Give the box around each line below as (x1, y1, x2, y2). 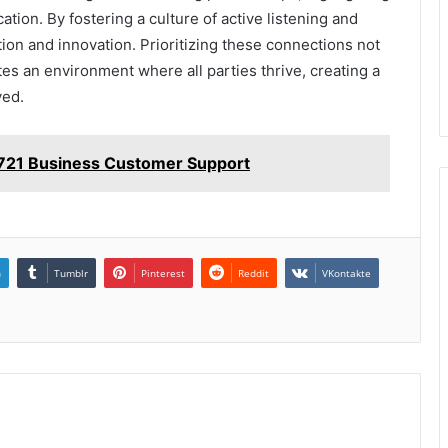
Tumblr (54, 266, 88, 281)
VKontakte (322, 266, 371, 281)
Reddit (238, 266, 269, 281)
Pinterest (141, 266, 185, 281)
